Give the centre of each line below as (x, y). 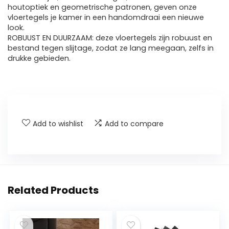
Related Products (53, 190)
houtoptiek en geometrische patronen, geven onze (102, 7)
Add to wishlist (58, 124)
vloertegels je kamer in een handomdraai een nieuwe (106, 18)
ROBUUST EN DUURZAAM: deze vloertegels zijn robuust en (110, 38)
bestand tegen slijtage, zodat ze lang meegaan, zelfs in (111, 48)
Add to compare (134, 124)
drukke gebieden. (39, 59)
